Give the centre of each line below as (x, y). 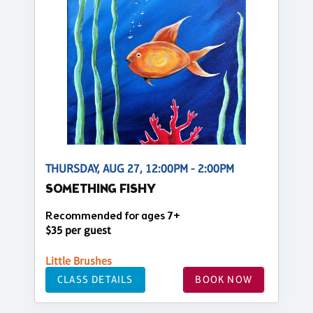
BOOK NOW (224, 279)
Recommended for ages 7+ (113, 216)
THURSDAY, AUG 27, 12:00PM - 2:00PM (140, 168)
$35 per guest (78, 230)
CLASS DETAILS (95, 279)
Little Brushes (79, 261)
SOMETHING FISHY (101, 189)
